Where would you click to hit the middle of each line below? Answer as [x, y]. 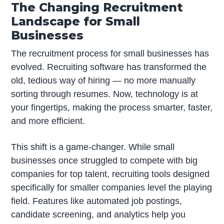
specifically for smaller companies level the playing [112, 188]
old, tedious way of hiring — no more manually [103, 81]
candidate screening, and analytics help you [98, 215]
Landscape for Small [76, 21]
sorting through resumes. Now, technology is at [105, 94]
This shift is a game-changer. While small [93, 147]
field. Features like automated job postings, [97, 201]
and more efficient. [48, 121]
